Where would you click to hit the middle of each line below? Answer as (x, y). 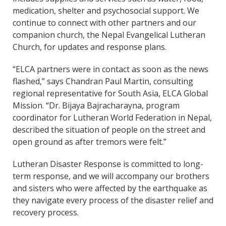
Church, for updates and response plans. (90, 47)
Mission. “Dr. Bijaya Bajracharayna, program (96, 106)
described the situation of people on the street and (109, 130)
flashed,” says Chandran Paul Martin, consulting (103, 81)
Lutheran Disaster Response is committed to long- (108, 164)
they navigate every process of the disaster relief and (113, 201)
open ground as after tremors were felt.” (90, 142)
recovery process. (46, 213)
